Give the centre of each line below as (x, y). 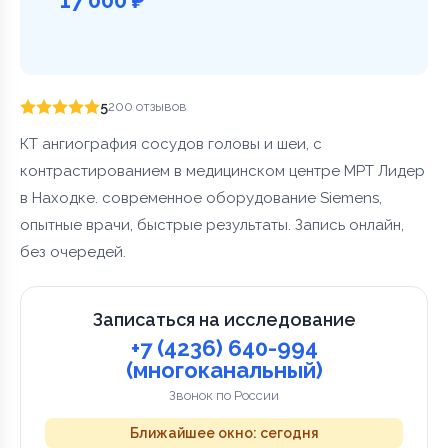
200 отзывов (147, 107)
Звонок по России (224, 395)
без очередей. (73, 251)
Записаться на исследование (224, 319)
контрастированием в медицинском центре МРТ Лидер (222, 170)
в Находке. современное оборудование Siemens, (201, 197)
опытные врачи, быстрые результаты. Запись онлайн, (212, 224)
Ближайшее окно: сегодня (224, 432)
